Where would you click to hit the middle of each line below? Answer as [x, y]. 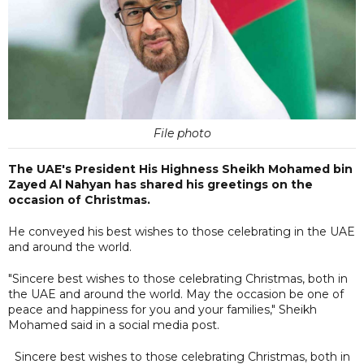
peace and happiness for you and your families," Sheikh [162, 309]
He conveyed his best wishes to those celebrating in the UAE [182, 231]
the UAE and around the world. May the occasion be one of [176, 294]
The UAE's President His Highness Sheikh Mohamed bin [180, 169]
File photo [182, 133]
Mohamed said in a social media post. [114, 325]
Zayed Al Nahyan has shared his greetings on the [160, 184]
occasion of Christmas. [79, 199]
